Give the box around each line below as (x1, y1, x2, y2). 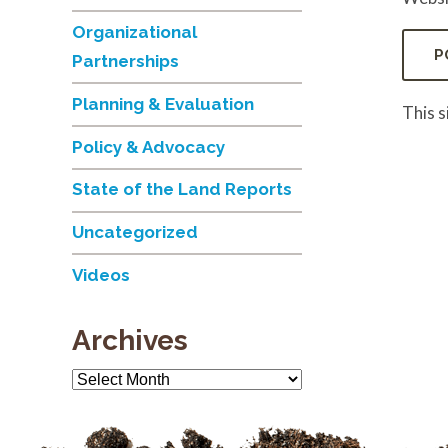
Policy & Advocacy (72, 137, 225, 158)
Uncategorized (72, 222, 198, 243)
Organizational (72, 22, 197, 43)
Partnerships (72, 51, 179, 72)
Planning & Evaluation (72, 94, 254, 115)
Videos (72, 265, 130, 286)
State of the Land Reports (72, 179, 292, 200)
